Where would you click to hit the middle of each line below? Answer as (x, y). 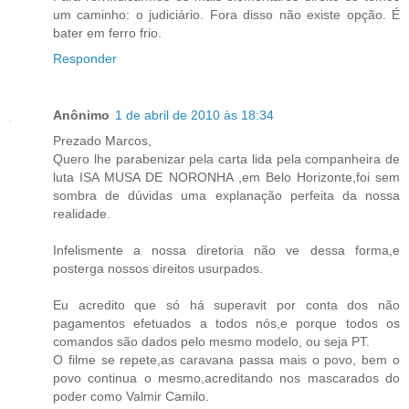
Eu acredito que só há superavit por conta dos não (226, 304)
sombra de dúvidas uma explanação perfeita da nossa (226, 195)
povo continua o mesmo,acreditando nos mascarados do (226, 378)
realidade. (82, 213)
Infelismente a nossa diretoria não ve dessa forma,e (226, 250)
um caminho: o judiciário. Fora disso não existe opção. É (226, 14)
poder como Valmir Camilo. (131, 396)
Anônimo (81, 115)
